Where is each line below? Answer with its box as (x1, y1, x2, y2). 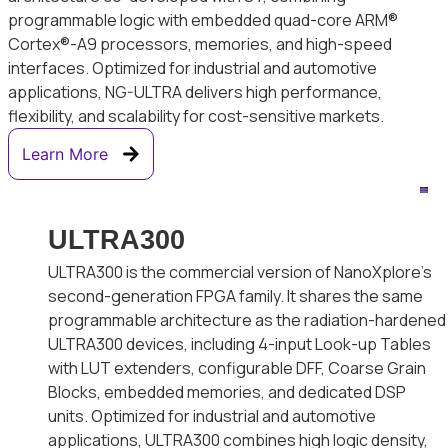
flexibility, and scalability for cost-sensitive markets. (8, 105, 385, 128)
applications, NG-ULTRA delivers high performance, (8, 81, 383, 104)
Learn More (22, 144, 109, 165)
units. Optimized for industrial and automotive (48, 405, 377, 428)
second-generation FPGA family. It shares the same (48, 285, 424, 308)
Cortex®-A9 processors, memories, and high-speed (8, 33, 393, 56)
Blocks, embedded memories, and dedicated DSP (48, 381, 407, 404)
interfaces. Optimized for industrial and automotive (8, 57, 378, 80)
